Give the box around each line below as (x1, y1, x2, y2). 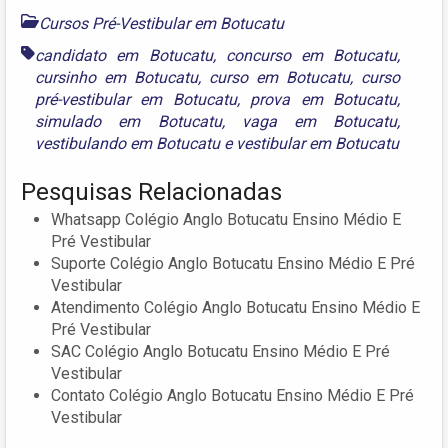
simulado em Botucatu (35, 112, 222, 132)
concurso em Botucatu (225, 46, 398, 66)
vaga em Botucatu (241, 112, 398, 132)
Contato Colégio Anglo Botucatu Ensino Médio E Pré (51, 386, 414, 406)
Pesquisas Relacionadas (21, 178, 282, 207)
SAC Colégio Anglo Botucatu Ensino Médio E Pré (51, 342, 390, 362)
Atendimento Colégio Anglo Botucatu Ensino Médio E (51, 298, 420, 318)
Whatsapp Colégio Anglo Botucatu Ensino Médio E (51, 210, 401, 230)
